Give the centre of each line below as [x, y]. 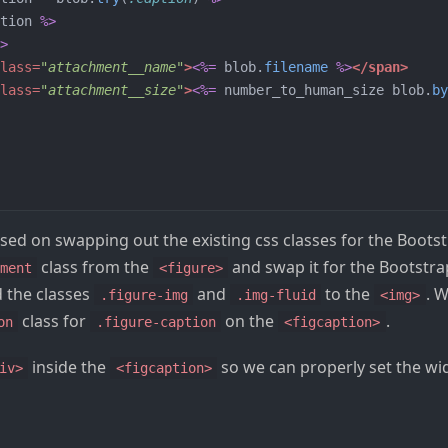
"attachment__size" [112, 89]
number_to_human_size [304, 89]
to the [348, 293]
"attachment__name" [112, 66]
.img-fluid [275, 294]
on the [250, 320]
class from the [95, 266]
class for [54, 320]
